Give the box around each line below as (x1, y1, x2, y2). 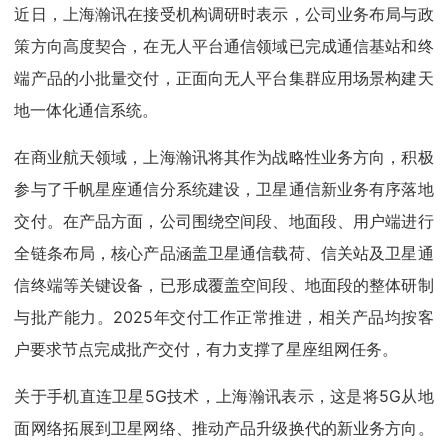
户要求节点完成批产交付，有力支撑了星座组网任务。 (14, 338, 399, 359)
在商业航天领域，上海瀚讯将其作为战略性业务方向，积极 (14, 146, 434, 167)
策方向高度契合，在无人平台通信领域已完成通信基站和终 (14, 35, 434, 56)
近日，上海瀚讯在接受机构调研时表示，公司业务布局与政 (14, 3, 434, 24)
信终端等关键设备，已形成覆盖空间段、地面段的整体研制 (14, 274, 434, 295)
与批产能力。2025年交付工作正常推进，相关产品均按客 (14, 306, 434, 327)
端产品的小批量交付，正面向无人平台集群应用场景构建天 (14, 67, 434, 88)
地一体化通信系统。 (14, 99, 159, 120)
